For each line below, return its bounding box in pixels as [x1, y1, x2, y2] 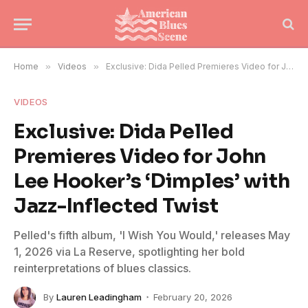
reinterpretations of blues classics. [14, 261, 191, 275]
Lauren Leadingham [56, 291, 142, 302]
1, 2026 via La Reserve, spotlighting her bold [14, 245, 245, 258]
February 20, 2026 [153, 291, 232, 302]
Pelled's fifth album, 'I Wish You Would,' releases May [14, 228, 290, 242]
